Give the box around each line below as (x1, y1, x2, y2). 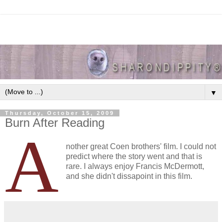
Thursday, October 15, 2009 (5, 110, 114, 116)
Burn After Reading (5, 115, 105, 129)
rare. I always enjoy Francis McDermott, (66, 162, 204, 170)
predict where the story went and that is (66, 152, 202, 161)
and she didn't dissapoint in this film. (66, 171, 192, 180)
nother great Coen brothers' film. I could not (66, 142, 216, 151)
